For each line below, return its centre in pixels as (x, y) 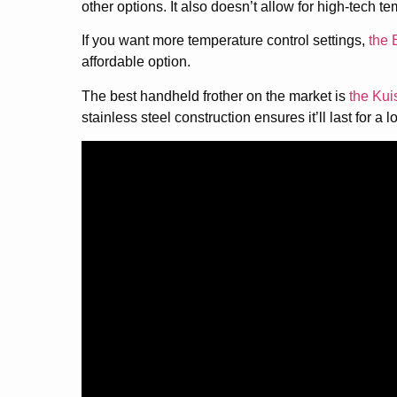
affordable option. (136, 62)
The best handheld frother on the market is (215, 96)
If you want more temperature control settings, (225, 41)
